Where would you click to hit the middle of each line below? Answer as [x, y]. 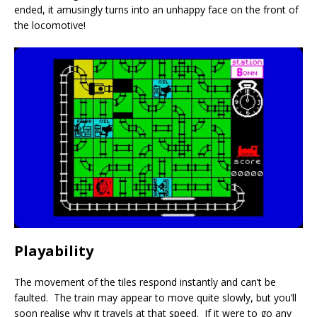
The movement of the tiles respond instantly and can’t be [145, 282]
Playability [54, 250]
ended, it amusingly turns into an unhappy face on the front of [156, 9]
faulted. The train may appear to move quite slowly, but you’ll [155, 297]
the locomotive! [50, 25]
